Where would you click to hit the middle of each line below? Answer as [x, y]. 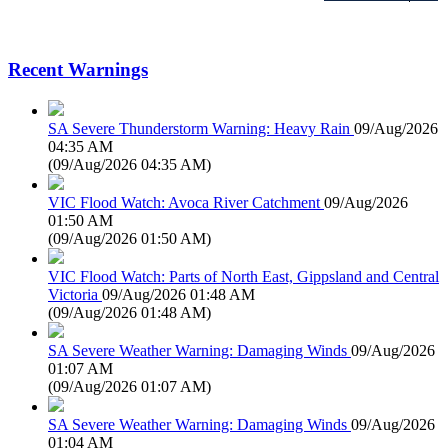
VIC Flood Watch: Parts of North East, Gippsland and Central [243, 276]
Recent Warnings [78, 70]
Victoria [73, 294]
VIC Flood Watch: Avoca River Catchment [184, 202]
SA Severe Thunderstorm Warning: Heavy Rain [199, 128]
